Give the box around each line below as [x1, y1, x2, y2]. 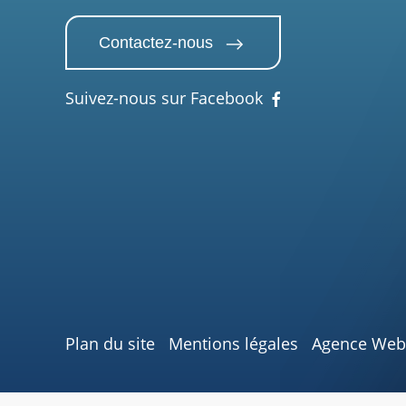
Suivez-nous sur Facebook [65, 87, 263, 110]
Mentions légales [169, 333, 298, 355]
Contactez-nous [99, 34, 213, 53]
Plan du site [65, 333, 155, 355]
